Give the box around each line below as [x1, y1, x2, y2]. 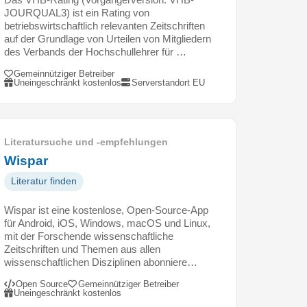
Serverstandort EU [131, 77, 205, 88]
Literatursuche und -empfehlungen [4, 136, 168, 147]
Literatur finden [11, 175, 77, 186]
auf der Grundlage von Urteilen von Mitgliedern [4, 32, 211, 45]
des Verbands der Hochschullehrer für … [4, 45, 186, 58]
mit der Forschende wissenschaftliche [4, 230, 173, 242]
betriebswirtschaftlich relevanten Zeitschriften [4, 19, 205, 32]
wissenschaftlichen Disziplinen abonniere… [4, 256, 197, 268]
